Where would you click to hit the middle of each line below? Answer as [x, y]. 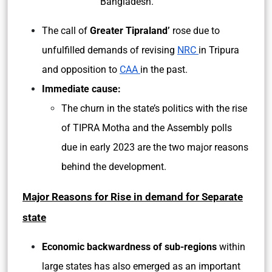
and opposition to [81, 70]
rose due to [195, 31]
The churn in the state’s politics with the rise [154, 108]
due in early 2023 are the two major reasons [155, 147]
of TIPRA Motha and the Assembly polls [147, 128]
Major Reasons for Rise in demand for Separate [133, 197]
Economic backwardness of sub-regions [129, 247]
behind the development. [114, 167]
